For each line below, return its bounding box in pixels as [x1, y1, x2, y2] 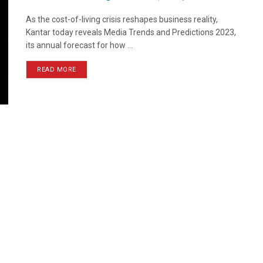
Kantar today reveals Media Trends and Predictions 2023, [26, 28, 236, 37]
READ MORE [37, 66, 76, 73]
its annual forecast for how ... [26, 41, 133, 50]
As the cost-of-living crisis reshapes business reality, [26, 15, 218, 24]
